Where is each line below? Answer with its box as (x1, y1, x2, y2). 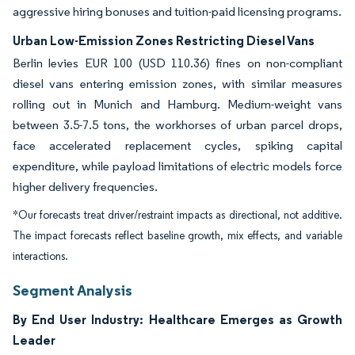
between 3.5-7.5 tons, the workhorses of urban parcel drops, (13, 117, 342, 133)
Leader (13, 332, 55, 349)
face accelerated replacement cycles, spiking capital (13, 138, 342, 154)
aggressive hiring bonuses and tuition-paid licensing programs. (13, 4, 342, 20)
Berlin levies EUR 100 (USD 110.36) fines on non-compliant (13, 55, 342, 71)
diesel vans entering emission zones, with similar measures (13, 76, 342, 92)
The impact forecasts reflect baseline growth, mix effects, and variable (13, 229, 342, 243)
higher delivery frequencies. (13, 179, 158, 195)
